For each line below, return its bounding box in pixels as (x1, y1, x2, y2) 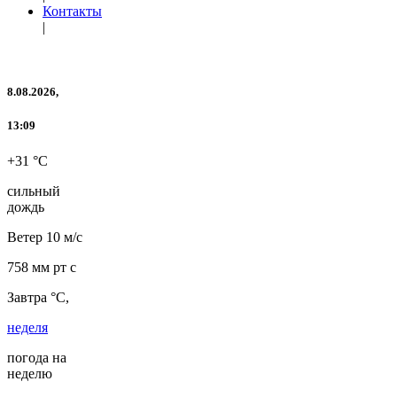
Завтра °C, (7, 289, 69, 305)
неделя (7, 319, 48, 335)
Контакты (43, 4, 102, 19)
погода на (7, 349, 66, 365)
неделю (7, 365, 52, 381)
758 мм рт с (7, 259, 76, 275)
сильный (7, 183, 60, 198)
